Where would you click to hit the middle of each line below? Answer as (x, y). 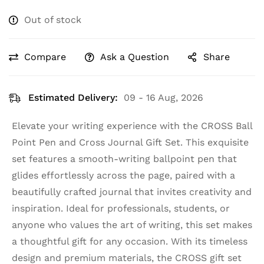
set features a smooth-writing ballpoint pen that (124, 159)
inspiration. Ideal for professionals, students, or (121, 209)
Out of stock (53, 20)
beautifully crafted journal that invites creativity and (132, 192)
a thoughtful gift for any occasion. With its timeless (130, 242)
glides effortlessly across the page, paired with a (123, 176)
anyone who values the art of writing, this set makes (132, 225)
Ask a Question (135, 57)
